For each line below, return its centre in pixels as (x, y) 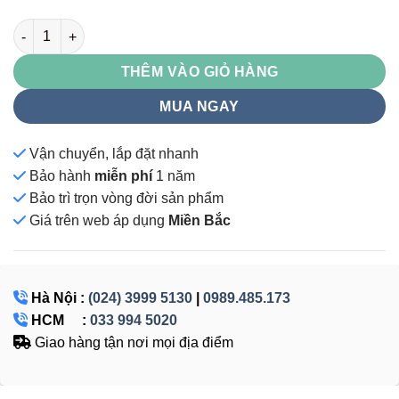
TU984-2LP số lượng (75, 28)
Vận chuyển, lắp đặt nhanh (114, 154)
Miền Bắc (199, 221)
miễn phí (123, 176)
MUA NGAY (199, 107)
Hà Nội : (58, 298)
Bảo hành (62, 176)
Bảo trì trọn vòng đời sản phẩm (126, 199)
